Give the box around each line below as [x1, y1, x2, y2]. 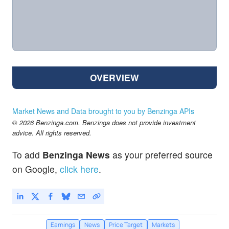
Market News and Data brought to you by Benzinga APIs [12, 106, 194, 117]
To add [12, 148, 42, 162]
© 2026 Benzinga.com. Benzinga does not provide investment [12, 118, 196, 128]
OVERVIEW [90, 71, 139, 84]
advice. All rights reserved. [12, 128, 91, 138]
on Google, [12, 163, 57, 176]
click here [60, 163, 99, 176]
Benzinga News [42, 148, 110, 162]
